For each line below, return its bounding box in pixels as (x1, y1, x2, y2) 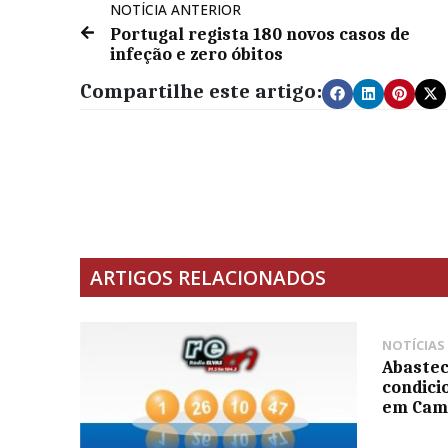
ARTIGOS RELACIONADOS (90, 263, 326, 291)
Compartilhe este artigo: (80, 78, 322, 103)
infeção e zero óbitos (110, 43, 283, 64)
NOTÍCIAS (382, 335, 446, 354)
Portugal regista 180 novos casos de (110, 23, 410, 44)
